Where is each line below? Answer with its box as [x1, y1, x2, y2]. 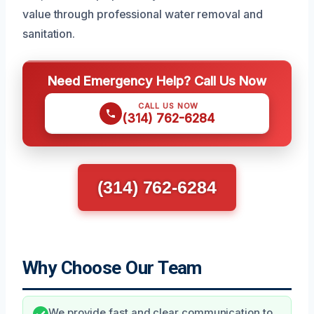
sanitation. [22, 26, 76, 41]
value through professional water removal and [22, 6, 263, 21]
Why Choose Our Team [22, 257, 202, 278]
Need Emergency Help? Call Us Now [48, 72, 266, 88]
